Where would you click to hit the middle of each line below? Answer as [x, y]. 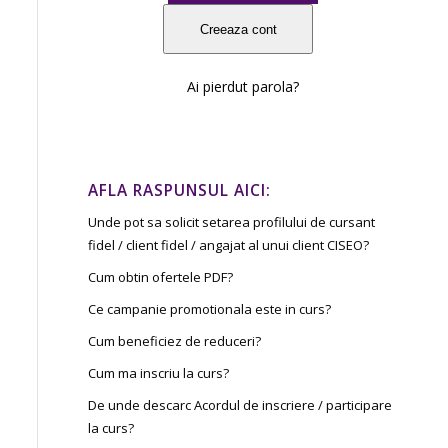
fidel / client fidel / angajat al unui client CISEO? [229, 245]
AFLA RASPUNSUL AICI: [180, 190]
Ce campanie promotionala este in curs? [210, 309]
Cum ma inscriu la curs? [159, 373]
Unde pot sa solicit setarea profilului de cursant [232, 222]
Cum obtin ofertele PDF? [161, 277]
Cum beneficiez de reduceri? [175, 341]
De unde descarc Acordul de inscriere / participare [240, 405]
